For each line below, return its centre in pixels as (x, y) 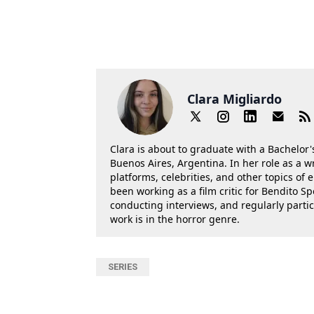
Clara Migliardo (234, 99)
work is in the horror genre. (175, 219)
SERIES (123, 267)
